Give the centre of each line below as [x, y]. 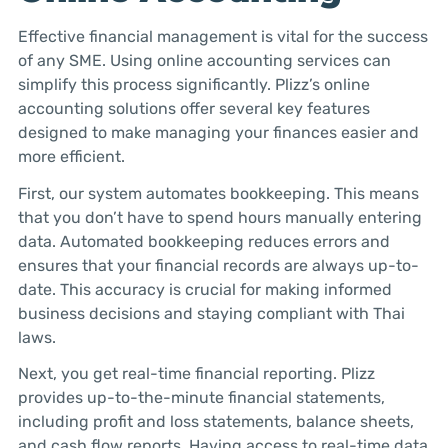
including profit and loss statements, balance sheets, [215, 422]
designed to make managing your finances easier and [218, 132]
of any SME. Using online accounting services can [204, 60]
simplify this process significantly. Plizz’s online [193, 84]
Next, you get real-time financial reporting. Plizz [196, 374]
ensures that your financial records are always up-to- [218, 265]
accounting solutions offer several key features [193, 108]
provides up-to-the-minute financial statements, [201, 398]
